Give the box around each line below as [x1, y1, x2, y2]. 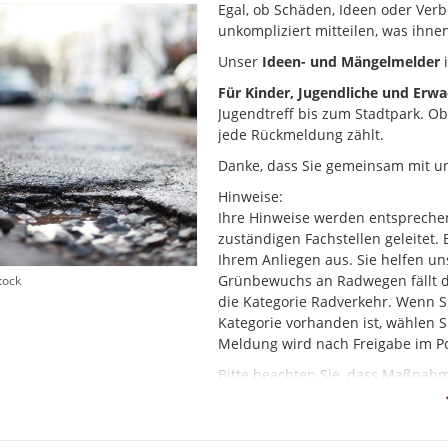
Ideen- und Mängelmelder [262, 52, 441, 72]
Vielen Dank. [218, 417, 306, 437]
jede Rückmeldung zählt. [218, 125, 385, 145]
